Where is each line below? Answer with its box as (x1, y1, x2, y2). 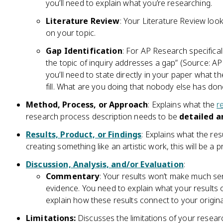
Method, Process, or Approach (26, 99, 148, 110)
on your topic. (46, 27, 96, 38)
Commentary (46, 171, 100, 182)
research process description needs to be (26, 111, 180, 122)
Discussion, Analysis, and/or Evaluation (26, 159, 184, 170)
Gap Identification (46, 45, 122, 56)
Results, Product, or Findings (26, 129, 142, 140)
